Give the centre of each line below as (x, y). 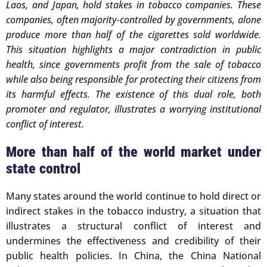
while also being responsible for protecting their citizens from (133, 80)
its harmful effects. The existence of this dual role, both (133, 94)
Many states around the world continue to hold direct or (133, 196)
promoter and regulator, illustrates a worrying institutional (133, 109)
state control (43, 169)
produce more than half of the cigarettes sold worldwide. (133, 35)
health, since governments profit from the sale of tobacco (133, 65)
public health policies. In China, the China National (133, 256)
